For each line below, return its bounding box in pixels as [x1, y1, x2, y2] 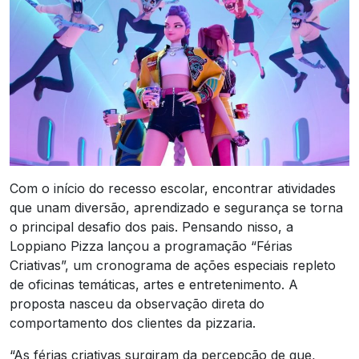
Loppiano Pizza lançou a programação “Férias [10, 237, 292, 254]
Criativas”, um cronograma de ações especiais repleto [10, 256, 336, 273]
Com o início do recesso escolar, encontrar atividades [10, 179, 336, 196]
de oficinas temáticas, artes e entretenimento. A [10, 276, 298, 292]
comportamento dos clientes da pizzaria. [10, 314, 256, 331]
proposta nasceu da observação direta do [10, 295, 264, 312]
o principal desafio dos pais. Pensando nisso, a [10, 218, 293, 235]
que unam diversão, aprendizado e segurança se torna [10, 199, 343, 216]
